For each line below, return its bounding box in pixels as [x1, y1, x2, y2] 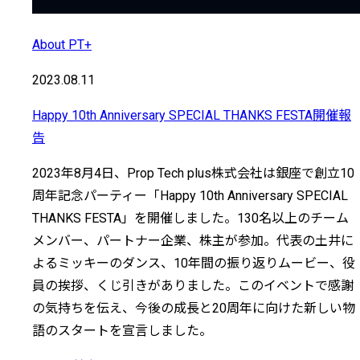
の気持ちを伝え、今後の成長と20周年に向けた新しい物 [32, 300, 355, 316]
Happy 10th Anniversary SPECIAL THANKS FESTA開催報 [32, 107, 351, 123]
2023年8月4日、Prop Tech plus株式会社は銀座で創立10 [32, 165, 354, 181]
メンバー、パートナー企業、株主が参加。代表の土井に [32, 232, 354, 248]
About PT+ [32, 36, 92, 52]
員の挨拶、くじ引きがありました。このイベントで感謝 [32, 277, 354, 293]
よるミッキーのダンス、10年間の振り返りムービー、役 [32, 255, 355, 271]
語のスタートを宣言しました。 [32, 322, 212, 338]
